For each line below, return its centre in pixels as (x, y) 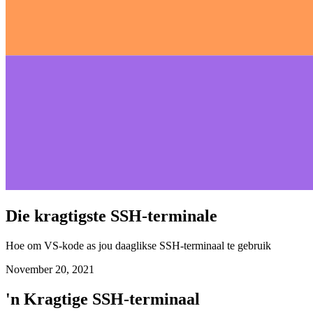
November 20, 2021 (50, 297)
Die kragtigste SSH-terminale (111, 243)
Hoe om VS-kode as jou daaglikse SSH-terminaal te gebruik (138, 273)
